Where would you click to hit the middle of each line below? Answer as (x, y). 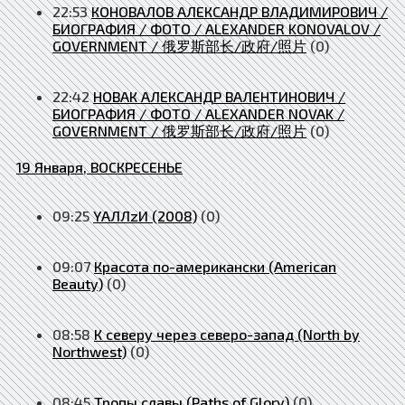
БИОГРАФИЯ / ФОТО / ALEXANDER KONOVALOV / (217, 28)
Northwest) (89, 351)
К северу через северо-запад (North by (227, 334)
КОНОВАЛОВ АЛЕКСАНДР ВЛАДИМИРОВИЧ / (240, 11)
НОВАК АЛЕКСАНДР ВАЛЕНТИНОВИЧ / (219, 96)
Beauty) (78, 283)
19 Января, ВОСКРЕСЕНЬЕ (99, 166)
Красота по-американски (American (215, 266)
